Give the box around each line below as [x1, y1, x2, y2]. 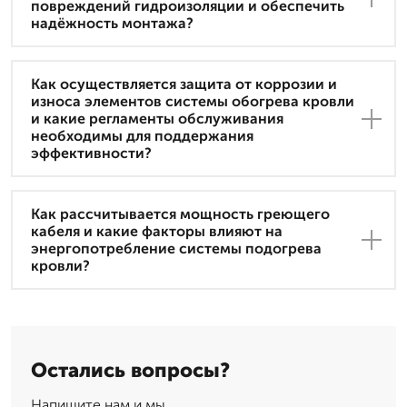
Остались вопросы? [31, 358, 230, 383]
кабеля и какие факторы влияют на [31, 223, 283, 241]
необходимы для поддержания [31, 127, 253, 145]
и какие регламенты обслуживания [31, 110, 283, 128]
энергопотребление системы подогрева [31, 240, 322, 258]
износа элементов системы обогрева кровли [31, 93, 354, 111]
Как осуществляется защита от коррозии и [31, 75, 337, 94]
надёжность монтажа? [31, 15, 194, 33]
